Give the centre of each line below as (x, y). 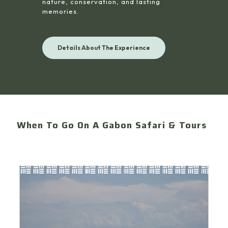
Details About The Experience (104, 48)
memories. (61, 11)
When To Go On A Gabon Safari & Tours (112, 125)
